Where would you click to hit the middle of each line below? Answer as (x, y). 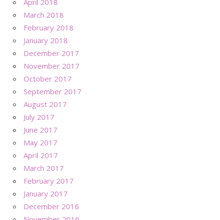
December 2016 (51, 206)
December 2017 (51, 53)
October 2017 (48, 78)
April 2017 (41, 155)
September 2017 (53, 91)
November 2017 (52, 66)
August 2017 (45, 104)
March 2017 (44, 168)
